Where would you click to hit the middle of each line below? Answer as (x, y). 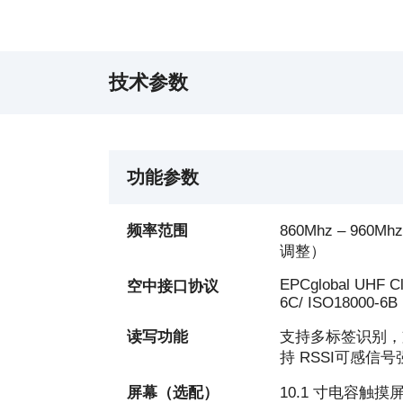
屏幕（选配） (172, 392)
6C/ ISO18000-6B (338, 302)
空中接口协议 (172, 286)
